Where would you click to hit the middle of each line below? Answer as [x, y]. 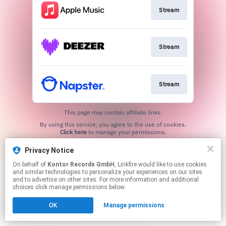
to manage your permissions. [126, 132]
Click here [73, 132]
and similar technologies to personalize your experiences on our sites [107, 172]
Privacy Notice [49, 150]
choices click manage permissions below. [69, 187]
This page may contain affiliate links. [113, 112]
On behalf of [30, 164]
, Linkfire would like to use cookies [126, 164]
